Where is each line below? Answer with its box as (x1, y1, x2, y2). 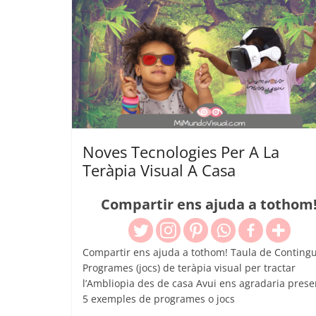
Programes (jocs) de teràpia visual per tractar (83, 260, 296, 274)
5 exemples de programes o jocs (83, 291, 235, 305)
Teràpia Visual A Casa (83, 159, 236, 181)
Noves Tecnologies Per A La (83, 140, 279, 162)
